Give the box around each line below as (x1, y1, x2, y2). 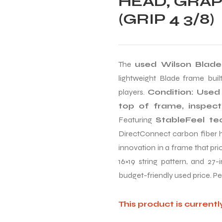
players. (118, 87, 148, 97)
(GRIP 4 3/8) (118, 10, 215, 28)
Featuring (118, 115, 156, 124)
